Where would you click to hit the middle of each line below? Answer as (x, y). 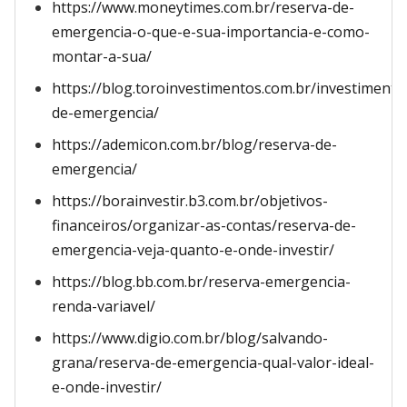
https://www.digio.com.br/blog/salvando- (190, 338)
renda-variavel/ (104, 306)
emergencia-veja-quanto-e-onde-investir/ (193, 250)
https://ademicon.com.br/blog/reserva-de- (194, 144)
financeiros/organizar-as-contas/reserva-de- (204, 225)
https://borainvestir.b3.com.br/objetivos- (190, 201)
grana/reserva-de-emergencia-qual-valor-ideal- (213, 362)
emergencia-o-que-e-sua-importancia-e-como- (211, 32)
